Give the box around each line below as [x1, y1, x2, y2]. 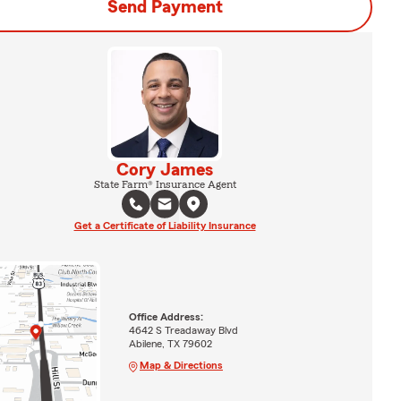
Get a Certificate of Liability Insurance [73, 220, 256, 231]
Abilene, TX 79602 [128, 337, 212, 349]
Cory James [116, 161, 213, 179]
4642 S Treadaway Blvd [128, 324, 238, 336]
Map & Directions [139, 359, 223, 371]
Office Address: [128, 311, 203, 322]
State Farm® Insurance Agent [93, 179, 236, 190]
